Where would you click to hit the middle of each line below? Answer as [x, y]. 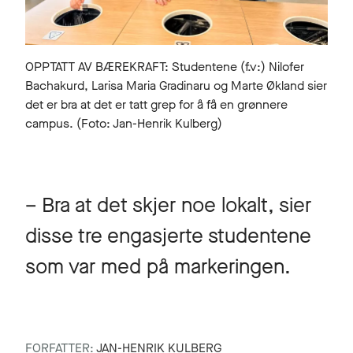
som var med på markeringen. [158, 266]
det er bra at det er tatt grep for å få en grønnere [156, 104]
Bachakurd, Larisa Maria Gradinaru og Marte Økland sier [176, 85]
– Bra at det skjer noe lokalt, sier [168, 205]
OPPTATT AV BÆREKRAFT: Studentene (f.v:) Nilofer [165, 66]
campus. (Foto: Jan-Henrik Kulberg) [124, 123]
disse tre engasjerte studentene [168, 236]
